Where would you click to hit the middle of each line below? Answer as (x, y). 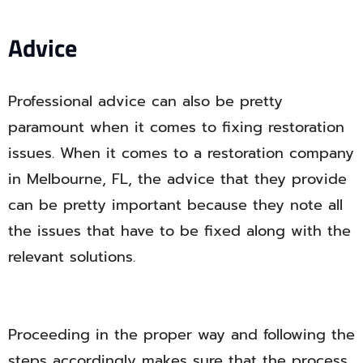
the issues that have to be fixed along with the (179, 231)
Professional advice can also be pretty (145, 102)
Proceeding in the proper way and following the (181, 335)
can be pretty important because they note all (175, 205)
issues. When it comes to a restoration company (181, 154)
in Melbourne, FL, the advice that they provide (177, 179)
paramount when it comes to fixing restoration (176, 128)
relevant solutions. (72, 257)
